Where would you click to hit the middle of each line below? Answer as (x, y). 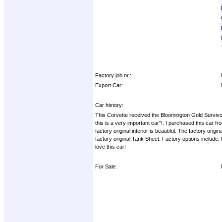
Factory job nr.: (113, 75)
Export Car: (109, 85)
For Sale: (106, 166)
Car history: (109, 105)
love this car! (111, 146)
